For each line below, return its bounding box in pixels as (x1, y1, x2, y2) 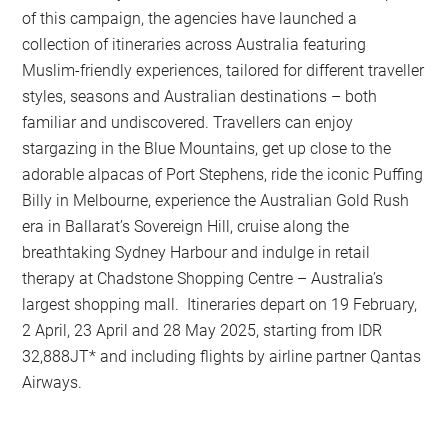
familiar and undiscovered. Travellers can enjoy (22, 113, 354, 133)
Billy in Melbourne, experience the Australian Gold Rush (22, 191, 410, 211)
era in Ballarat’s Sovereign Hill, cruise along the (22, 217, 350, 237)
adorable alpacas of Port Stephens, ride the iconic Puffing (22, 165, 424, 185)
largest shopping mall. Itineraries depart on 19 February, (22, 295, 418, 315)
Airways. (22, 373, 83, 393)
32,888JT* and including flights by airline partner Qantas (22, 347, 422, 367)
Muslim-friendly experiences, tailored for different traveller (22, 61, 425, 81)
